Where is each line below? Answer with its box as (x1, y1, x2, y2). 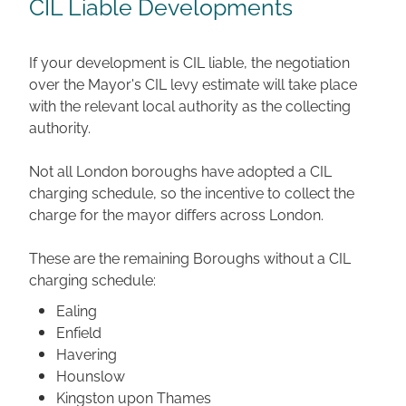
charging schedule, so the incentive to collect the (29, 181, 354, 202)
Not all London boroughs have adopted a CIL (29, 159, 332, 180)
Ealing (56, 299, 97, 320)
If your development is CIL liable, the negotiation (29, 51, 350, 72)
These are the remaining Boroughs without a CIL (29, 246, 351, 267)
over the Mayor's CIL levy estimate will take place (29, 72, 357, 93)
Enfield (56, 321, 101, 342)
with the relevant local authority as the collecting (29, 94, 351, 115)
